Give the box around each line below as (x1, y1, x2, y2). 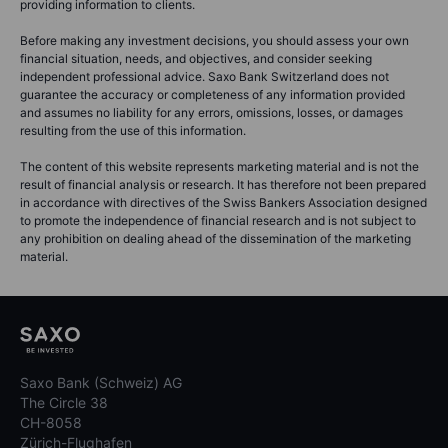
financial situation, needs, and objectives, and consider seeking (20, 50, 372, 66)
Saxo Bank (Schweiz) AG (20, 373, 182, 391)
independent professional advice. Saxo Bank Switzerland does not (20, 68, 389, 84)
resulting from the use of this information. (20, 122, 246, 138)
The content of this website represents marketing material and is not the (20, 158, 419, 174)
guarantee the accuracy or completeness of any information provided (20, 86, 405, 102)
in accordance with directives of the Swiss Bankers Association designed (20, 194, 427, 210)
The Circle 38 (20, 393, 108, 411)
